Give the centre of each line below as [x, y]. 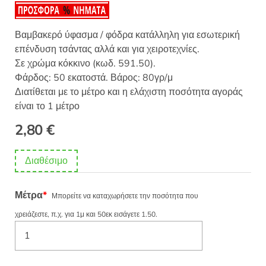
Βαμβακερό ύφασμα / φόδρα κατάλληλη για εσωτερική [127, 35]
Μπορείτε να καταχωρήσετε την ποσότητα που [125, 196]
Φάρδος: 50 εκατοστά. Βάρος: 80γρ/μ [94, 77]
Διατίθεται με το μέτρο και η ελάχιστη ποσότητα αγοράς [129, 92]
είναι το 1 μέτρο [47, 106]
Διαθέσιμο [46, 161]
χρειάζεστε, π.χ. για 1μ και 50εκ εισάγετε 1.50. [86, 214]
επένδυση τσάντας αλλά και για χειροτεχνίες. [107, 49]
